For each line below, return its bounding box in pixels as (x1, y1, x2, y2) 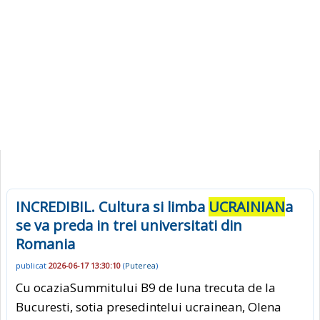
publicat (16, 260, 49, 271)
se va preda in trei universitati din (16, 216, 242, 235)
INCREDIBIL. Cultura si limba (16, 197, 209, 216)
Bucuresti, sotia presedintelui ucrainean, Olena (16, 298, 281, 315)
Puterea (125, 260, 156, 271)
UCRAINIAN (209, 197, 285, 216)
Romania (16, 234, 75, 254)
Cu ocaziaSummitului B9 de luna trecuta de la (16, 279, 276, 296)
